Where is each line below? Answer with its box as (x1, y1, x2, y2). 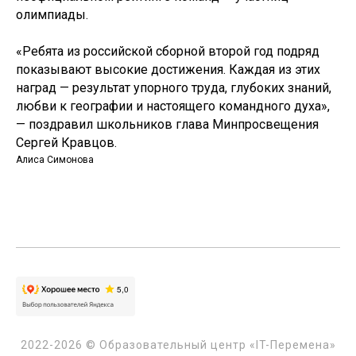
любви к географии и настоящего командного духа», (16, 99, 330, 114)
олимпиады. (16, 7, 88, 23)
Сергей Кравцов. (16, 135, 117, 151)
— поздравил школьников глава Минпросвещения (16, 117, 319, 133)
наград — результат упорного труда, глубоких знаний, (16, 80, 331, 96)
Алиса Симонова (16, 154, 94, 166)
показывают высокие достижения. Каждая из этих (16, 62, 320, 78)
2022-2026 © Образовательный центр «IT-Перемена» (20, 339, 336, 352)
